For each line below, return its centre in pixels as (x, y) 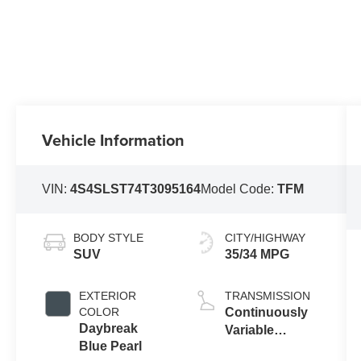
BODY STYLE (109, 238)
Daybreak (109, 329)
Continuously (266, 313)
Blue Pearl (111, 346)
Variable (249, 330)
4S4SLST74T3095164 (136, 189)
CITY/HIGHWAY (265, 238)
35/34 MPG (257, 255)
